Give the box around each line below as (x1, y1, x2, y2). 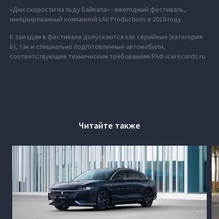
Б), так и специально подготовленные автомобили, (10, 42, 165, 51)
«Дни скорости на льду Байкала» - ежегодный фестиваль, (10, 5, 186, 14)
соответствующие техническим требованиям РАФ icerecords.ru (10, 52, 205, 61)
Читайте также (79, 120, 140, 131)
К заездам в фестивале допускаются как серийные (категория (10, 32, 202, 41)
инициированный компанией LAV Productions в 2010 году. (10, 15, 183, 23)
